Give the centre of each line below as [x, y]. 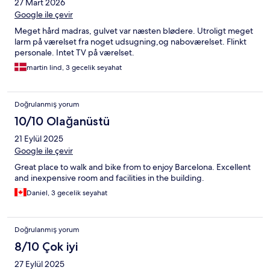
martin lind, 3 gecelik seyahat [74, 68]
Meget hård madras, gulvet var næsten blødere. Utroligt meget [134, 31]
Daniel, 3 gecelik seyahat [67, 193]
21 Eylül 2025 [39, 139]
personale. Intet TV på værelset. [74, 53]
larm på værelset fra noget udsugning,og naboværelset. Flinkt [130, 42]
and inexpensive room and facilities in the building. [109, 178]
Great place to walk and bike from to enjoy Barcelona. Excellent [133, 167]
